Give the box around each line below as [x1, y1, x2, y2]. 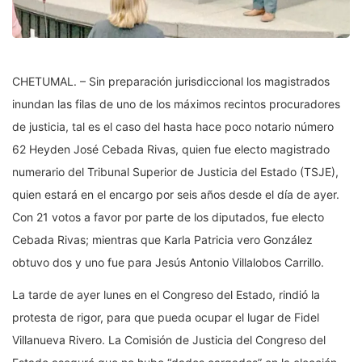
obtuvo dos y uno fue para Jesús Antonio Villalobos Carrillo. [12, 255, 324, 270]
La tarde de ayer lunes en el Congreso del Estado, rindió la [12, 288, 320, 302]
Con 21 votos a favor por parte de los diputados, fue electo [12, 210, 324, 225]
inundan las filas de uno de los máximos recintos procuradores [12, 97, 340, 112]
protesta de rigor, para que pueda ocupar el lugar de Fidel [12, 310, 319, 325]
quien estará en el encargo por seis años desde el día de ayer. [12, 187, 339, 202]
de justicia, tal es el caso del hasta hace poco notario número [12, 120, 334, 134]
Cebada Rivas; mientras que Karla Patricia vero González [12, 233, 313, 247]
